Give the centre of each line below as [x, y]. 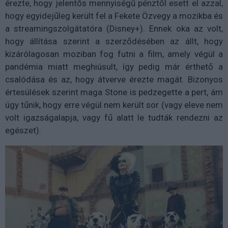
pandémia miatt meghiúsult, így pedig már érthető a [114, 67]
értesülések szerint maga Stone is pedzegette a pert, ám [114, 92]
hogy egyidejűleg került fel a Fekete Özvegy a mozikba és [114, 16]
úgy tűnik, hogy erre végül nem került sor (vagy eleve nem [114, 105]
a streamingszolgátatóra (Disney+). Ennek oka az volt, [114, 29]
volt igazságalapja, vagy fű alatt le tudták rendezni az [114, 118]
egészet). [24, 131]
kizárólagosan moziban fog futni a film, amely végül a [114, 54]
